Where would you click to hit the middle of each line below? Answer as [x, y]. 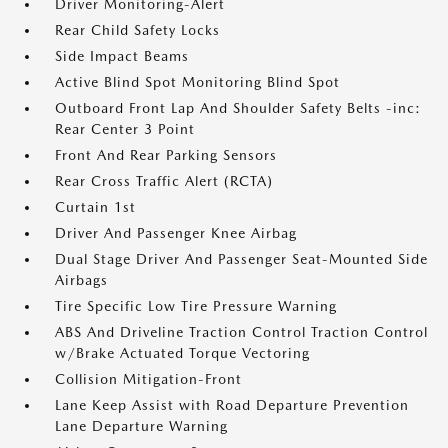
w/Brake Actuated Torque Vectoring [182, 353]
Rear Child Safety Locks [137, 30]
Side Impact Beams [122, 56]
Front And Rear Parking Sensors [166, 155]
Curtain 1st [95, 207]
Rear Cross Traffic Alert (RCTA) [164, 181]
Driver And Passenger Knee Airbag [176, 233]
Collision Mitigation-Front [148, 379]
